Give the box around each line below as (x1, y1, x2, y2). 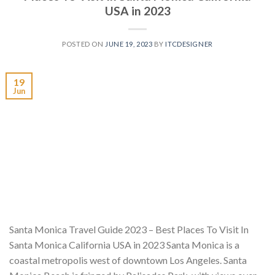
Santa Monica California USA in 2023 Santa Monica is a (9, 238, 239, 250)
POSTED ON (62, 39, 105, 48)
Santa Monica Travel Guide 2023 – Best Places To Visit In (9, 223, 249, 235)
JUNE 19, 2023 (104, 39, 153, 48)
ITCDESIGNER (165, 39, 213, 48)
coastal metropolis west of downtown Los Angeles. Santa (9, 254, 247, 266)
